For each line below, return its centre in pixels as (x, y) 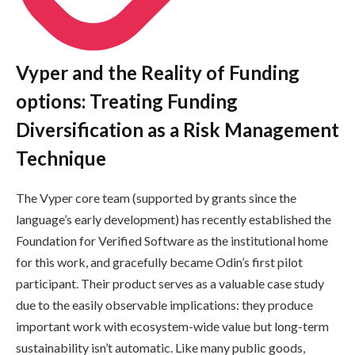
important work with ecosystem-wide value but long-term (172, 326)
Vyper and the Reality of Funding (158, 73)
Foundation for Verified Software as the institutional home (172, 241)
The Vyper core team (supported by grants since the (156, 198)
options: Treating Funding (127, 101)
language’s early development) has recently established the (174, 219)
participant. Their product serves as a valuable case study (170, 284)
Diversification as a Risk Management (177, 130)
